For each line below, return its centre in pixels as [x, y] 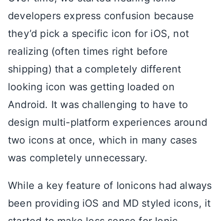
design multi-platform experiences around [108, 122]
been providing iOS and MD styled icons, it [110, 203]
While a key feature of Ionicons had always [110, 185]
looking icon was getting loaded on [91, 87]
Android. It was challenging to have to [98, 104]
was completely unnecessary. [78, 158]
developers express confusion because [101, 16]
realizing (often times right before [88, 51]
